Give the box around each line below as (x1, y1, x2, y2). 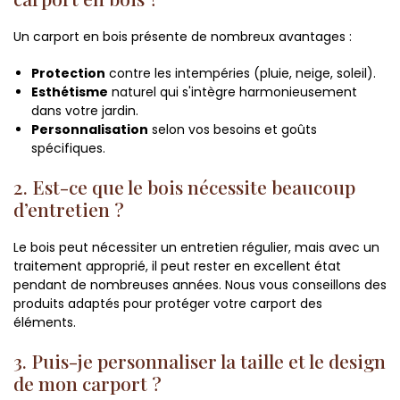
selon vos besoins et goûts (148, 121, 317, 139)
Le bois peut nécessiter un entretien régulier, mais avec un (13, 238, 379, 257)
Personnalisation (31, 121, 148, 139)
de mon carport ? (13, 371, 162, 396)
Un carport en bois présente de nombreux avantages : (13, 28, 352, 46)
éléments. (13, 313, 76, 332)
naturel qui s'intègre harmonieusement (108, 83, 357, 102)
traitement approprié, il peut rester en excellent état (13, 257, 341, 276)
